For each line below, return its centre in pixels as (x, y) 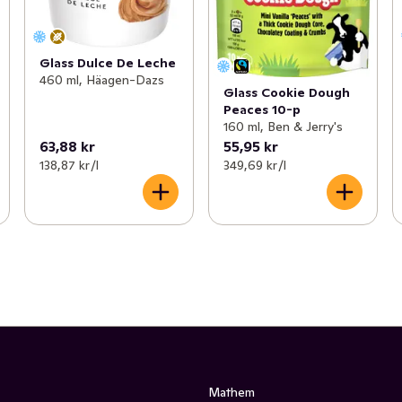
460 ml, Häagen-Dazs (101, 80)
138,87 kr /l (69, 165)
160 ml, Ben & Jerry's (283, 126)
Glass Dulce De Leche (107, 63)
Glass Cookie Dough (286, 92)
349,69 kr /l (254, 165)
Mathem (232, 392)
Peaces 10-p (262, 109)
